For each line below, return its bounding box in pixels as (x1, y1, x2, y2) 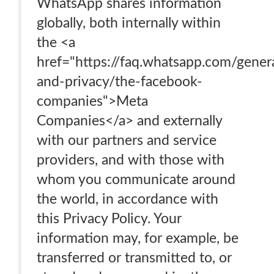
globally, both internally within (37, 16, 221, 30)
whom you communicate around (37, 172, 235, 187)
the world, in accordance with (37, 192, 218, 206)
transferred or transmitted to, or (37, 251, 232, 265)
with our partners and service (37, 133, 217, 147)
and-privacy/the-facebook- (37, 75, 202, 89)
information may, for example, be (37, 231, 239, 245)
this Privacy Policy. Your (37, 212, 182, 226)
